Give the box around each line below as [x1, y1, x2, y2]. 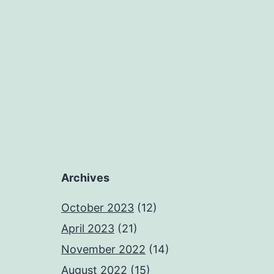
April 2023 [61, 222, 114, 235]
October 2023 [61, 201, 134, 215]
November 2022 [61, 243, 146, 256]
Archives [61, 171, 109, 185]
